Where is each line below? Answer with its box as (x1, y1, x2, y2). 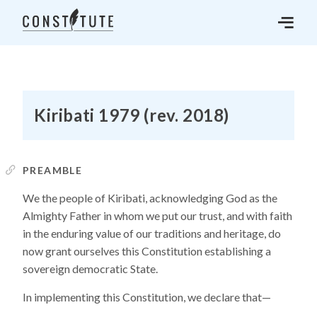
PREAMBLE (23, 164, 83, 176)
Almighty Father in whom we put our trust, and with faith (23, 209, 292, 222)
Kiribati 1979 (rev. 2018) (34, 105, 229, 125)
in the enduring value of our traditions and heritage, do (23, 226, 281, 240)
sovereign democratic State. (23, 262, 158, 275)
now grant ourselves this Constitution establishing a (23, 244, 271, 258)
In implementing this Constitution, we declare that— (23, 290, 271, 304)
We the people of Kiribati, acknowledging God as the (23, 191, 277, 204)
